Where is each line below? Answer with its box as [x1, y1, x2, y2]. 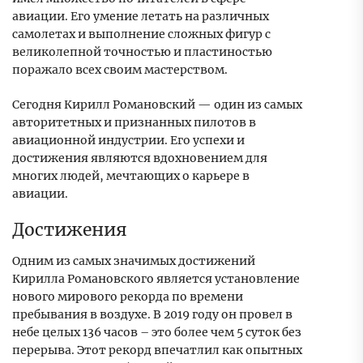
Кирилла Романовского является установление [12, 271, 300, 287]
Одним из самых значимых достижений [12, 254, 255, 269]
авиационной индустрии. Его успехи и [12, 133, 245, 148]
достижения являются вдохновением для [12, 151, 267, 166]
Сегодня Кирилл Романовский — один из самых [12, 97, 302, 113]
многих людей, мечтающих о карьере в [12, 169, 250, 184]
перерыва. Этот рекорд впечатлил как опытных [12, 343, 302, 358]
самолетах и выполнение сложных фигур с [12, 27, 271, 42]
